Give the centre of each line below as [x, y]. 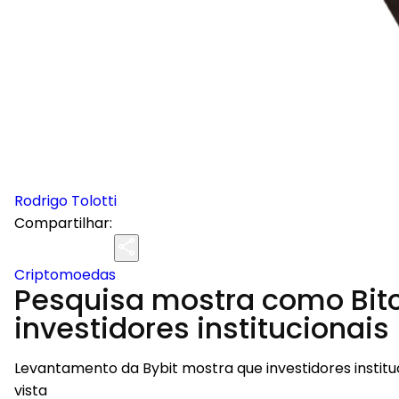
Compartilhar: [63, 223]
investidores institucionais [202, 328]
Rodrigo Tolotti [65, 201]
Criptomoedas [65, 275]
